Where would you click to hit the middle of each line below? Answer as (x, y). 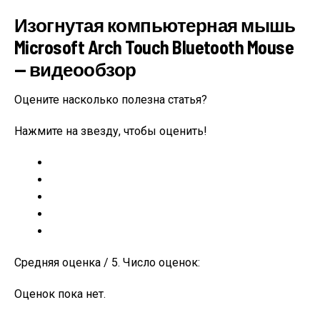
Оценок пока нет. (60, 294)
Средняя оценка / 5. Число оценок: (107, 262)
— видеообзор (75, 69)
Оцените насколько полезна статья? (111, 100)
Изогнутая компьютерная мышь (155, 25)
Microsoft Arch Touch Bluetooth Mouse (154, 47)
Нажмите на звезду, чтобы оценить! (111, 131)
